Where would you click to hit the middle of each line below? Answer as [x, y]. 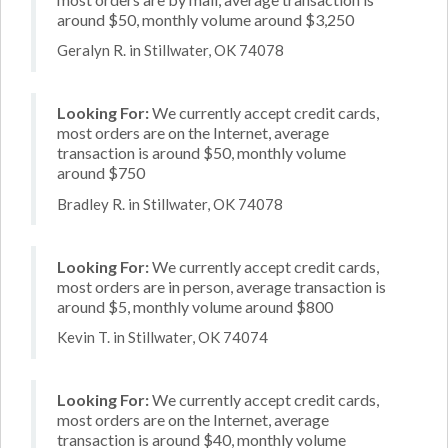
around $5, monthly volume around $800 [195, 306]
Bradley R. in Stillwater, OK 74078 [170, 203]
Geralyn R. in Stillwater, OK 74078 [170, 50]
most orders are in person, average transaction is [221, 286]
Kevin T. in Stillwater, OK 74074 [162, 337]
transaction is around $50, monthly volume [201, 152]
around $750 [101, 172]
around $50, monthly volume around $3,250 [205, 19]
